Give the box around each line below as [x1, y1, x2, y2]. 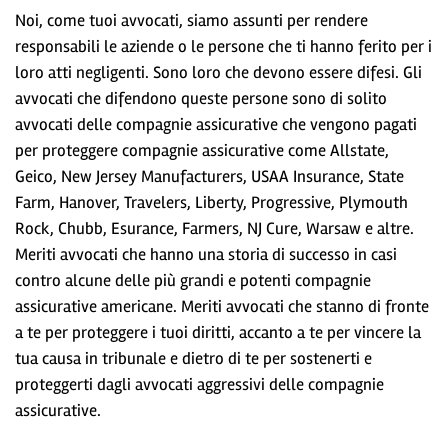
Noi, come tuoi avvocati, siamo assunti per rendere [15, 9, 368, 31]
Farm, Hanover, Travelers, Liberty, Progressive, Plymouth [15, 191, 408, 213]
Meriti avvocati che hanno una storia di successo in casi [15, 243, 397, 265]
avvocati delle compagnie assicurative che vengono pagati [15, 113, 417, 135]
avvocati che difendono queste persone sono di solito [15, 87, 387, 109]
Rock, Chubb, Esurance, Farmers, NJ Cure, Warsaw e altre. [15, 217, 414, 239]
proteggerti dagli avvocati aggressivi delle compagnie [15, 373, 384, 395]
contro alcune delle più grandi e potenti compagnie [15, 269, 371, 291]
